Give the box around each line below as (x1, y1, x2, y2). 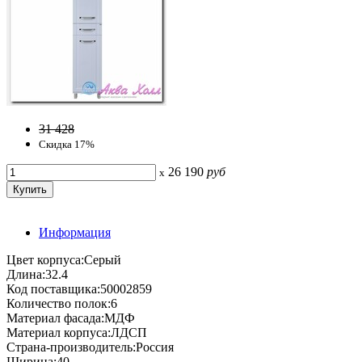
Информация (39, 225, 111, 239)
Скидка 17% (39, 137, 95, 150)
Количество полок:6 (6, 296, 117, 310)
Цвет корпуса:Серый (6, 252, 121, 267)
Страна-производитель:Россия (6, 339, 174, 354)
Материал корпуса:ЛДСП (6, 325, 147, 339)
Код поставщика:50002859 (6, 281, 152, 296)
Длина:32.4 (6, 267, 68, 281)
